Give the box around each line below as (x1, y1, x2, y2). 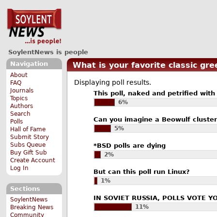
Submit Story (10, 133, 49, 140)
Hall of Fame (10, 125, 46, 133)
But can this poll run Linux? (93, 168, 190, 175)
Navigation (10, 60, 48, 68)
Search (10, 110, 31, 117)
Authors (10, 102, 33, 109)
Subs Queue (10, 141, 46, 148)
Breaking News (10, 204, 54, 211)
